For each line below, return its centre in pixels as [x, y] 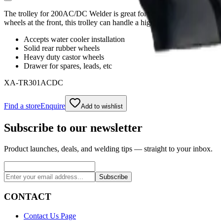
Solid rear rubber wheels [62, 48]
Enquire [53, 106]
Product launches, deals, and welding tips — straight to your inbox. [108, 149]
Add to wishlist [102, 107]
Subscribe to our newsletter [73, 128]
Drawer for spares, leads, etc [68, 66]
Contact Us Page [50, 216]
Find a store [22, 106]
